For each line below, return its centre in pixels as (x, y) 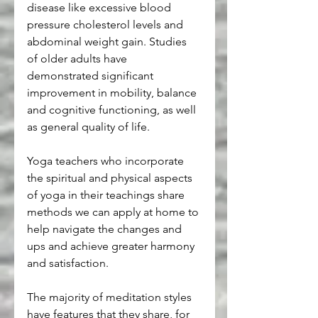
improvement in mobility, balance (113, 92)
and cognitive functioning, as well (113, 109)
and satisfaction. (68, 263)
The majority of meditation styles (111, 297)
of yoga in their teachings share (107, 194)
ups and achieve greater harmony (112, 246)
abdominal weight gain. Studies (108, 41)
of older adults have (78, 58)
